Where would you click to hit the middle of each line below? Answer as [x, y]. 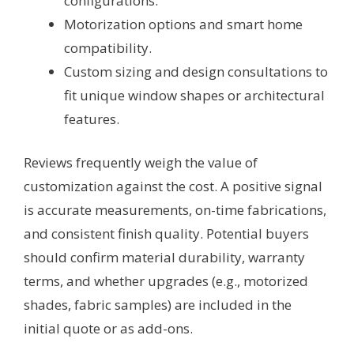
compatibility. [108, 47]
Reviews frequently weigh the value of [141, 163]
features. [92, 119]
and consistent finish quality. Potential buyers [166, 234]
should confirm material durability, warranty [164, 258]
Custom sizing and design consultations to [196, 71]
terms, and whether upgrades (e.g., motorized [166, 281]
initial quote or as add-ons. [108, 329]
